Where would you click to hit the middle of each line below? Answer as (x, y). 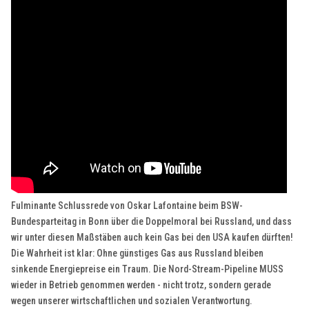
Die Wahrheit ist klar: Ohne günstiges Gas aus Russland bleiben (138, 253)
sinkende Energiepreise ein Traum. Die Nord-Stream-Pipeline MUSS (148, 269)
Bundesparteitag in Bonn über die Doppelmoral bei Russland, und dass (152, 222)
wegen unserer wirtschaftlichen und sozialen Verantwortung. (132, 301)
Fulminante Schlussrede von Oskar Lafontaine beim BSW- (127, 206)
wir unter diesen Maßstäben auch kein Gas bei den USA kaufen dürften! (152, 238)
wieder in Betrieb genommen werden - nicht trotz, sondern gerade (141, 285)
